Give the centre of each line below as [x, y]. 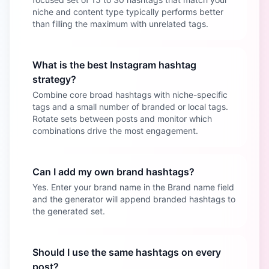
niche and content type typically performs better [128, 12]
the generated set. [69, 211]
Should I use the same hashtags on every [127, 252]
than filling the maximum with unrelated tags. [120, 24]
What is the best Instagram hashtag [114, 65]
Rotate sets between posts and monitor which [122, 119]
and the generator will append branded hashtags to [134, 199]
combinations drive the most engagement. [115, 131]
